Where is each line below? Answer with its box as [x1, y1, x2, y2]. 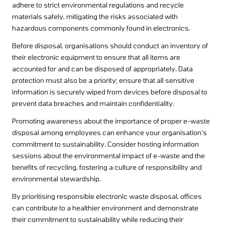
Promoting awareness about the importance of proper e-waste [12, 117, 210, 126]
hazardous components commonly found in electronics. [12, 24, 190, 33]
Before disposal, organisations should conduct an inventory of [12, 41, 208, 50]
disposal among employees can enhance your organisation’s [12, 128, 207, 137]
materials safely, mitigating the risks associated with [12, 12, 178, 21]
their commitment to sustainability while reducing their [12, 215, 183, 224]
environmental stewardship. [12, 174, 101, 183]
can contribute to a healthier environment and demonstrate [12, 203, 198, 212]
